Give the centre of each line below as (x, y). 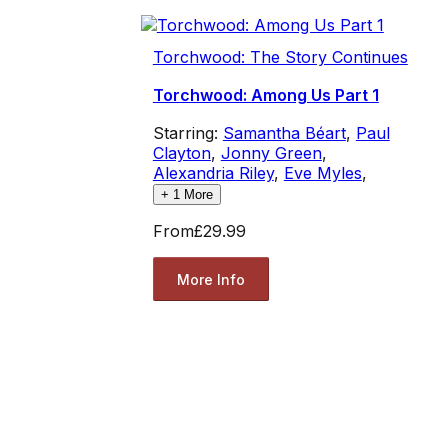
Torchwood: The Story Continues (280, 57)
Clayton (181, 153)
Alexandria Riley (213, 173)
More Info (210, 279)
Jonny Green (271, 153)
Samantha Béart (284, 133)
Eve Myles (322, 173)
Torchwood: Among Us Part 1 (265, 95)
